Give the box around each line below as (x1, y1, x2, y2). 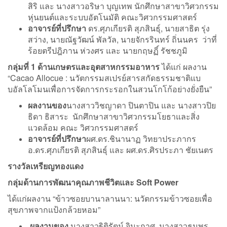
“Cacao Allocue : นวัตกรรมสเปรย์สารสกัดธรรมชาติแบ (8, 71, 201, 84)
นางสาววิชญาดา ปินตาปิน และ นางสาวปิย (66, 99, 216, 111)
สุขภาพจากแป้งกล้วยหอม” (8, 203, 100, 215)
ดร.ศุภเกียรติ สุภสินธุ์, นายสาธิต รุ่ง (86, 22, 210, 34)
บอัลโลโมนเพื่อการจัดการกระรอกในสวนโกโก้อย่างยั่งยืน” (8, 83, 212, 95)
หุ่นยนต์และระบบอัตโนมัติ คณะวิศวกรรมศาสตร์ (28, 11, 197, 23)
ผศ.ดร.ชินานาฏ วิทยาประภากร (86, 132, 196, 144)
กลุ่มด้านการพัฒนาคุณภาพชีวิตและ (8, 176, 136, 188)
